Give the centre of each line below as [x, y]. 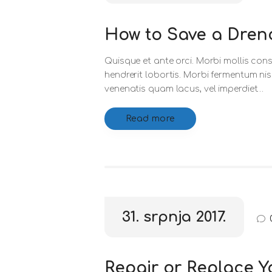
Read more [150, 118]
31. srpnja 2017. [174, 217]
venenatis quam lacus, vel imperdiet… [184, 89]
